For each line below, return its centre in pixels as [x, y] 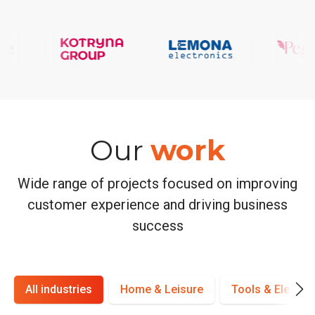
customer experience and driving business [157, 204]
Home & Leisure [162, 289]
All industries [59, 289]
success [157, 225]
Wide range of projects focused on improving [157, 183]
